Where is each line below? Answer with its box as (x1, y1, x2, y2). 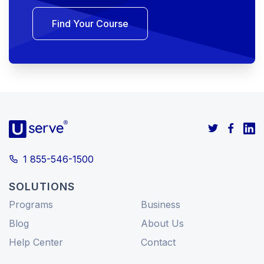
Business (141, 198, 180, 210)
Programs (9, 198, 53, 210)
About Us (141, 217, 184, 229)
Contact (141, 236, 176, 248)
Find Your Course (52, 18, 128, 30)
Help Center (9, 236, 63, 248)
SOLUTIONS (9, 180, 75, 193)
